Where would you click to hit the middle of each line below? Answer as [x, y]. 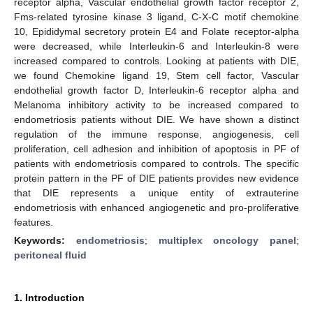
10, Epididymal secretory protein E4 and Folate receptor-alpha [156, 31]
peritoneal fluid [50, 255]
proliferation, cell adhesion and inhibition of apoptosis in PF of [156, 148]
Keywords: [45, 240]
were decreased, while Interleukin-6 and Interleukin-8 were [156, 46]
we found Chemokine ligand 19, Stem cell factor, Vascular [156, 75]
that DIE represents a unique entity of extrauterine [156, 192]
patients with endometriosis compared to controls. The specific [156, 163]
